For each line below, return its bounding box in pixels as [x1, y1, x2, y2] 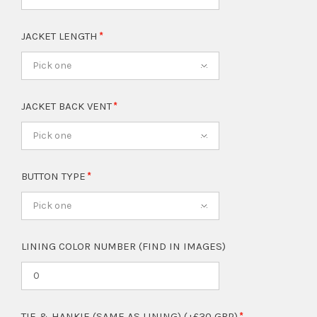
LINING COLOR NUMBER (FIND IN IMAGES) [21, 240, 226, 253]
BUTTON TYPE [21, 170, 88, 183]
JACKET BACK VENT [21, 100, 115, 113]
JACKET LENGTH [21, 30, 100, 43]
